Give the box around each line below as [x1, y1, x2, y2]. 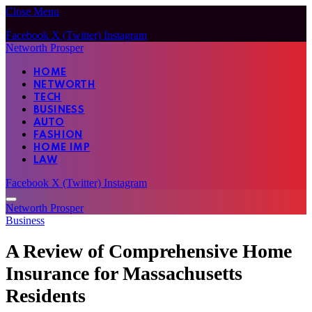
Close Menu [6, 6, 59, 17]
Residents [6, 284, 86, 306]
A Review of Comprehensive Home [6, 240, 292, 262]
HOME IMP [33, 143, 91, 153]
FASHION [33, 130, 83, 140]
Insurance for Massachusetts [6, 262, 242, 284]
